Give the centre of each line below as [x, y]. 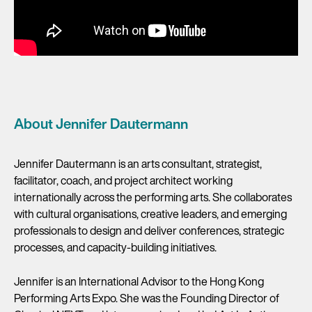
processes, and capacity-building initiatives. [115, 247]
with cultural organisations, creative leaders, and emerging [150, 214]
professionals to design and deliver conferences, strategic [149, 231]
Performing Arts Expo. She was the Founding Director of [147, 298]
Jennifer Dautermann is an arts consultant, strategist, [138, 164]
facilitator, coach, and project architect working [123, 180]
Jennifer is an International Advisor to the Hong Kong [139, 281]
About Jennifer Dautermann [101, 124]
